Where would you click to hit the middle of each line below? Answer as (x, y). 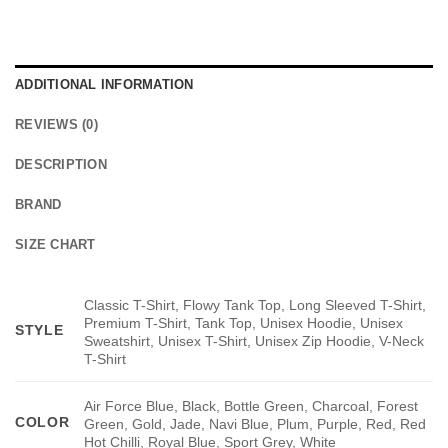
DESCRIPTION (61, 165)
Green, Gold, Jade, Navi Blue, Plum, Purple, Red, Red (255, 423)
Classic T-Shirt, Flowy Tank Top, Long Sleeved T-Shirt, (255, 304)
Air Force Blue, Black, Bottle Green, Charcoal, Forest (251, 405)
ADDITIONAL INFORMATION (104, 85)
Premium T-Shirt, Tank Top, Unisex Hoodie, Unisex (244, 322)
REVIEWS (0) (56, 125)
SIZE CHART (55, 245)
